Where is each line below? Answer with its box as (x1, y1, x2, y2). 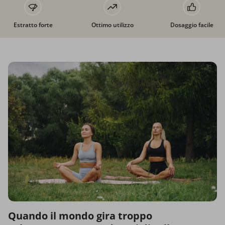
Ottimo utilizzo (91, 21, 134, 30)
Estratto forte (14, 21, 53, 30)
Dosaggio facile (170, 21, 213, 30)
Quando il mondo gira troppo (8, 208, 152, 222)
